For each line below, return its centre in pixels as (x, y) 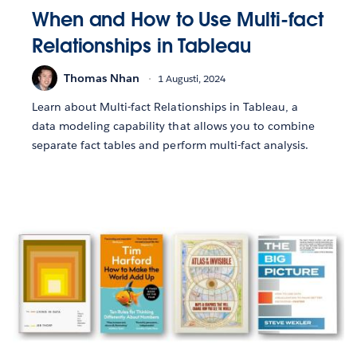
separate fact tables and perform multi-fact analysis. (171, 145)
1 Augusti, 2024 (192, 78)
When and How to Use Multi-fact (178, 20)
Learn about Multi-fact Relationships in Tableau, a (165, 107)
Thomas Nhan (102, 78)
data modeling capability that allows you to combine (173, 126)
